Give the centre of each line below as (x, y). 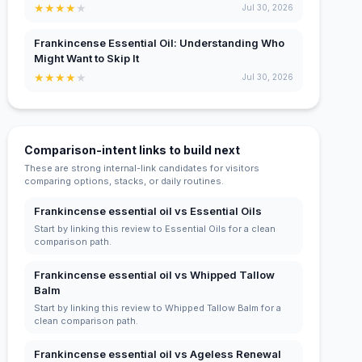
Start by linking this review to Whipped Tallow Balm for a (158, 307)
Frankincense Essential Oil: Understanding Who (160, 42)
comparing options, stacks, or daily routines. (124, 181)
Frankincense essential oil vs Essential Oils (148, 210)
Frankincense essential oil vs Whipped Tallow (155, 274)
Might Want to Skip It (87, 58)
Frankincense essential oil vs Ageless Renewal (158, 354)
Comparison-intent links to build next (133, 149)
